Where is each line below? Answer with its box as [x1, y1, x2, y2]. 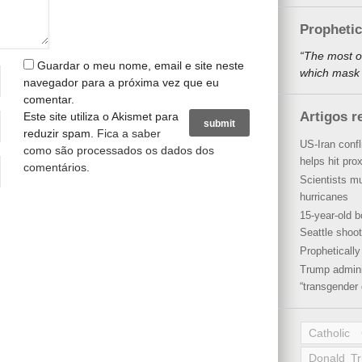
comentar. [23, 93, 74, 106]
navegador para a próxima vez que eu [23, 76, 219, 89]
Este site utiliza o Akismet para [23, 110, 179, 123]
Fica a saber [97, 127, 161, 140]
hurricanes [300, 191, 348, 203]
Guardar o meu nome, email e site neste [37, 59, 244, 72]
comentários [23, 161, 86, 174]
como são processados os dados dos [23, 144, 214, 157]
